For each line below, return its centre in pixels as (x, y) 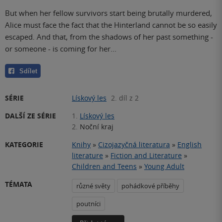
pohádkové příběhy (150, 186)
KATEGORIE (24, 144)
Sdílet (28, 71)
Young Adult (164, 166)
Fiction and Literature (146, 155)
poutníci (88, 203)
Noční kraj (97, 126)
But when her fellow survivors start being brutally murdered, (109, 13)
